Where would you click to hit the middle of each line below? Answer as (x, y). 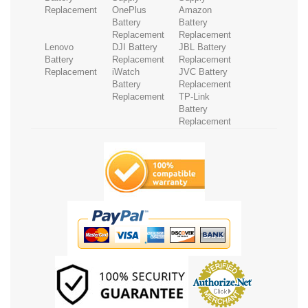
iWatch (125, 71)
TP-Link (195, 96)
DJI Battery (134, 47)
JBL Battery (203, 47)
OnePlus (129, 10)
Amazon (196, 10)
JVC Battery (203, 71)
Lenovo (59, 47)
